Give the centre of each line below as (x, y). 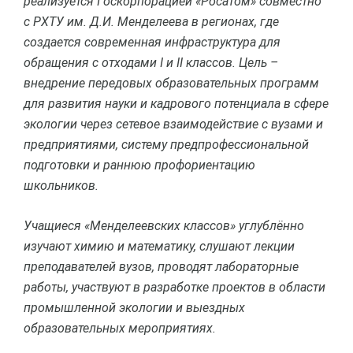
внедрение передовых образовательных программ (171, 83)
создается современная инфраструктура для (152, 42)
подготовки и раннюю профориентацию (139, 165)
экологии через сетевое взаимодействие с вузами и (173, 124)
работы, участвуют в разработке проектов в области (175, 287)
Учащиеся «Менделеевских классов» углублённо (164, 225)
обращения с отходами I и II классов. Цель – (151, 62)
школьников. (61, 185)
